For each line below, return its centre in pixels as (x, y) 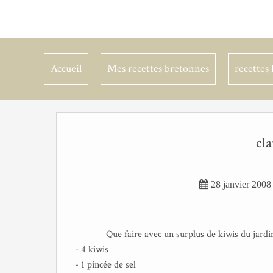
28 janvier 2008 (241, 184)
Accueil (66, 69)
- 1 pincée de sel (105, 265)
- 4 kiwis (92, 250)
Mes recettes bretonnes (158, 69)
